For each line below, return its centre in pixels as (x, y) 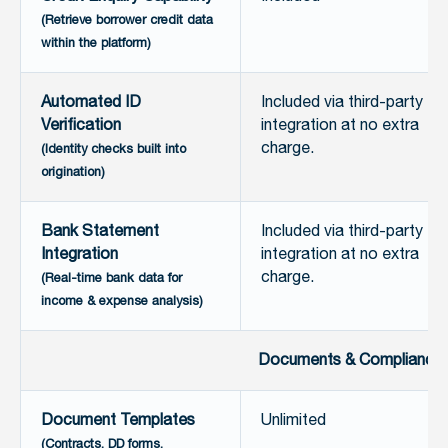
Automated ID (91, 103)
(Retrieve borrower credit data (127, 20)
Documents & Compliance (350, 361)
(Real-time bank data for (111, 278)
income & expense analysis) (122, 301)
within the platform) (96, 43)
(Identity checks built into (113, 149)
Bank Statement (100, 232)
